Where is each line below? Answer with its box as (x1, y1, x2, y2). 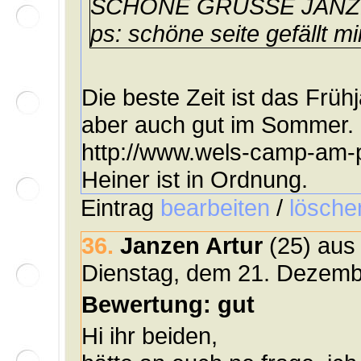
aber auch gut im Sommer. (81, 111, 354, 139)
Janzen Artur (120, 232, 263, 259)
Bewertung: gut (81, 291, 255, 318)
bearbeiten (160, 194, 270, 222)
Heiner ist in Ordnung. (81, 166, 308, 193)
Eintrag (81, 194, 160, 222)
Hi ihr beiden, (81, 322, 218, 350)
